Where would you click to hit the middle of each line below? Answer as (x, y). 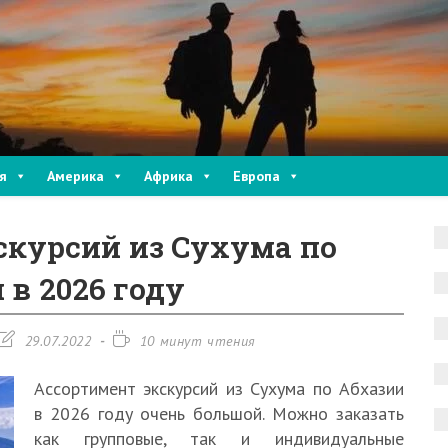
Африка (168, 176)
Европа (256, 176)
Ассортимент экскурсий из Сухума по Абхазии (219, 388)
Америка (75, 176)
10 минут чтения (197, 341)
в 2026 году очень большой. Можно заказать (219, 413)
